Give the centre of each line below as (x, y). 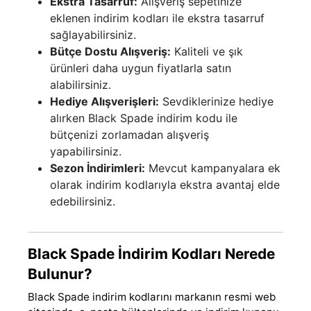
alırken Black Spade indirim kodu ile (144, 118)
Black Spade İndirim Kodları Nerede (151, 253)
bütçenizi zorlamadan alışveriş (129, 134)
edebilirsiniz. (83, 201)
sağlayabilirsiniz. (93, 34)
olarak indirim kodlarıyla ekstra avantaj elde (165, 184)
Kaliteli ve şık (207, 51)
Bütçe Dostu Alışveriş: (110, 51)
